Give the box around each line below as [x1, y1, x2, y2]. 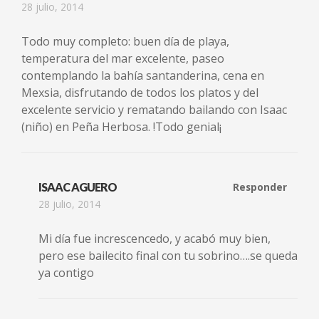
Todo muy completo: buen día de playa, [21, 33, 229, 49]
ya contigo [38, 264, 94, 281]
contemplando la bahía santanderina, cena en [21, 67, 264, 83]
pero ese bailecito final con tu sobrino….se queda [38, 247, 298, 263]
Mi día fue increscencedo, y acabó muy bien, [38, 230, 271, 246]
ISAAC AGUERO [38, 179, 117, 194]
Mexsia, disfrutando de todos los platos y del [21, 84, 258, 100]
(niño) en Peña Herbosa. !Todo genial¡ [21, 118, 221, 135]
